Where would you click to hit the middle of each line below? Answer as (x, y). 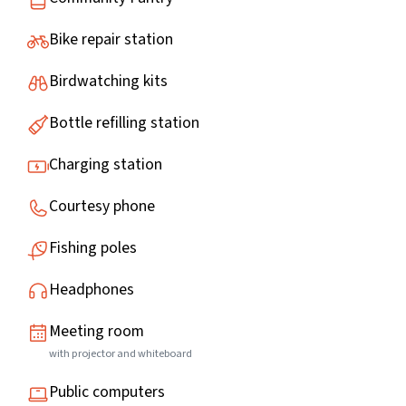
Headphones (92, 290)
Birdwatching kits (108, 82)
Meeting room (97, 332)
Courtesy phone (102, 207)
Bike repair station (111, 40)
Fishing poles (93, 248)
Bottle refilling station (124, 123)
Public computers (107, 392)
